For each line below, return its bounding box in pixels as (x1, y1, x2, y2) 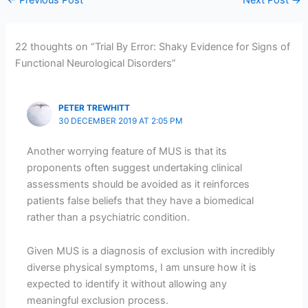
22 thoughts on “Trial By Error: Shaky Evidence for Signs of (15, 41, 291, 54)
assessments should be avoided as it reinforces (27, 177, 250, 190)
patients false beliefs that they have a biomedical (27, 194, 254, 207)
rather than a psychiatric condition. (27, 210, 190, 223)
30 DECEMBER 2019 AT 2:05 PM (58, 115, 184, 126)
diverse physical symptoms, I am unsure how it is (27, 261, 257, 274)
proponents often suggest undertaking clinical (27, 161, 243, 174)
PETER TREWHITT (58, 102, 131, 113)
